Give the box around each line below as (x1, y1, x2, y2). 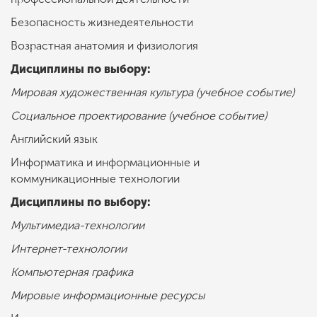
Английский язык (11, 132, 100, 146)
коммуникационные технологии (11, 172, 183, 186)
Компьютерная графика (11, 265, 136, 279)
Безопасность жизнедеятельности (11, 16, 196, 30)
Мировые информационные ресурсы (11, 289, 208, 303)
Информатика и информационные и (11, 156, 200, 170)
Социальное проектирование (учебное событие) (11, 109, 267, 123)
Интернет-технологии (11, 242, 129, 256)
